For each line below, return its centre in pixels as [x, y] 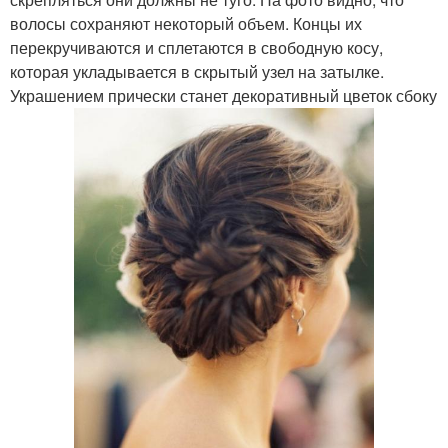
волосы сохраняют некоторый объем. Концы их [186, 24]
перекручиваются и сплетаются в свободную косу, [196, 48]
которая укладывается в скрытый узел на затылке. [197, 72]
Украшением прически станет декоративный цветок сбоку [223, 96]
